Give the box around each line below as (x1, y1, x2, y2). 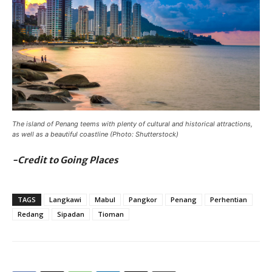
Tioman (98, 209, 124, 219)
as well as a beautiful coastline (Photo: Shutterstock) (12, 129, 178, 138)
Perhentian (210, 194, 247, 204)
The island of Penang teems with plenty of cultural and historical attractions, (12, 119, 253, 128)
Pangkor (129, 194, 157, 204)
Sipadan (57, 209, 84, 219)
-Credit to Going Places (12, 154, 118, 166)
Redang (18, 209, 44, 219)
